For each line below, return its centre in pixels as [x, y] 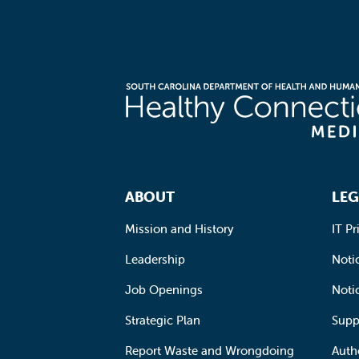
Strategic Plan [163, 320]
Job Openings [164, 289]
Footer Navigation [176, 188]
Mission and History [179, 228]
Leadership [155, 259]
